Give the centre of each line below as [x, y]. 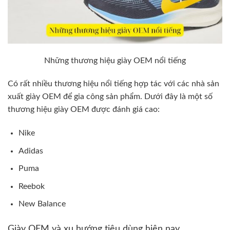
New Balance [42, 204]
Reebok [31, 186]
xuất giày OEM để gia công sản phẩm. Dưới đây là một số [110, 97]
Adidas [31, 151]
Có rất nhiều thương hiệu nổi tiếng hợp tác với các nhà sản [113, 84]
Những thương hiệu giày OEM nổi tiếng [115, 60]
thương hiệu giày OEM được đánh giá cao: [84, 110]
